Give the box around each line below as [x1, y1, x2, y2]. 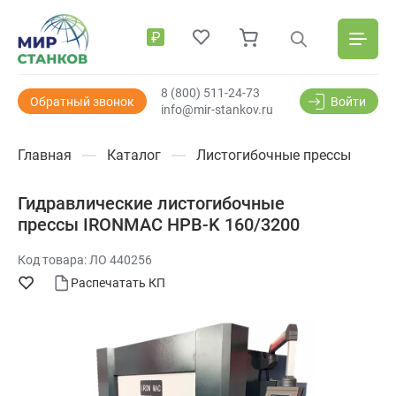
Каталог [107, 147, 161, 164]
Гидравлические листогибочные [18, 193, 285, 215]
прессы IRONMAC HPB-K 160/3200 [18, 214, 300, 236]
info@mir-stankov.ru [161, 103, 273, 118]
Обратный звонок [30, 95, 134, 110]
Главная [18, 147, 72, 164]
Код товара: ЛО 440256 [18, 253, 152, 268]
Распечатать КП [71, 276, 165, 291]
